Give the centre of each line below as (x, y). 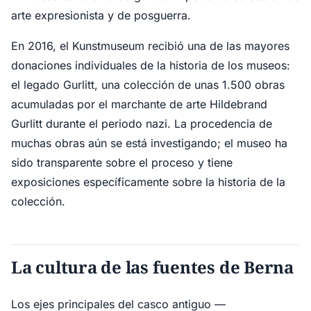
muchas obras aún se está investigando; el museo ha (149, 143)
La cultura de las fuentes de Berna (152, 267)
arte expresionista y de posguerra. (101, 15)
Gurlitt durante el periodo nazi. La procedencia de (142, 124)
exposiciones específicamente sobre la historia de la (148, 182)
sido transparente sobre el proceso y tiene (122, 162)
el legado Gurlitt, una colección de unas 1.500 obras (148, 85)
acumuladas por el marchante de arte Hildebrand (139, 104)
